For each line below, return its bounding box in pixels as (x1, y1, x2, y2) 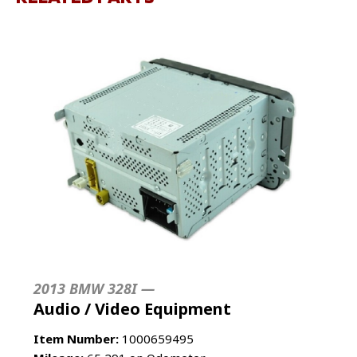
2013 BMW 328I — (33, 278, 155, 298)
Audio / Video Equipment (33, 297, 231, 320)
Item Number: (33, 330, 119, 347)
